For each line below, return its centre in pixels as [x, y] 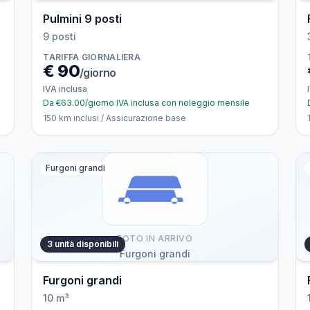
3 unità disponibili [83, 244]
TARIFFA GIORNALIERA [92, 57]
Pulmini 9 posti [83, 19]
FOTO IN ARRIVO [155, 238]
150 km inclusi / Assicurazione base [115, 118]
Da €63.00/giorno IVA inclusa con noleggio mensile [147, 103]
